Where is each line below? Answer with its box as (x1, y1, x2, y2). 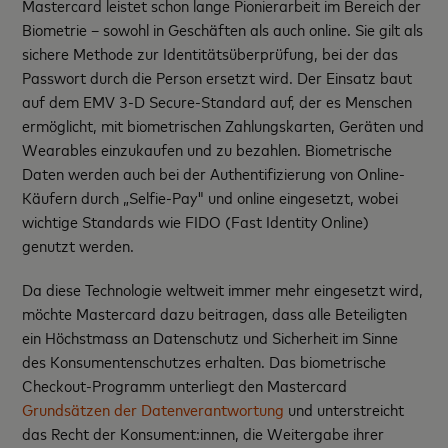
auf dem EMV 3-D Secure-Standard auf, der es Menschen (22, 90, 413, 113)
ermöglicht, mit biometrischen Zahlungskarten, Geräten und (22, 114, 425, 137)
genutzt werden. (22, 234, 143, 257)
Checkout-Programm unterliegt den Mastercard (22, 374, 348, 397)
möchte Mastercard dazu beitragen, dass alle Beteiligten (22, 302, 408, 325)
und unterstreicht (284, 398, 405, 421)
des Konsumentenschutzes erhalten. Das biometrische (22, 350, 387, 373)
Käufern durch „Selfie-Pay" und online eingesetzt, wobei (22, 186, 399, 209)
